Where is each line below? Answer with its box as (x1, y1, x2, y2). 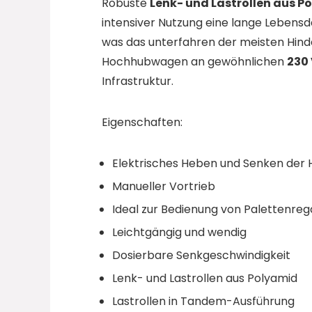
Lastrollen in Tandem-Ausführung (111, 293, 295, 310)
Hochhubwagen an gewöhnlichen (101, 54, 287, 70)
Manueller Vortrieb (111, 178, 215, 195)
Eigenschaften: (101, 114, 182, 131)
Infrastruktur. (101, 73, 173, 90)
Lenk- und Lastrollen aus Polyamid (111, 270, 297, 287)
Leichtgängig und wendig (111, 224, 247, 241)
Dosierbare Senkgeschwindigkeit (111, 247, 290, 264)
